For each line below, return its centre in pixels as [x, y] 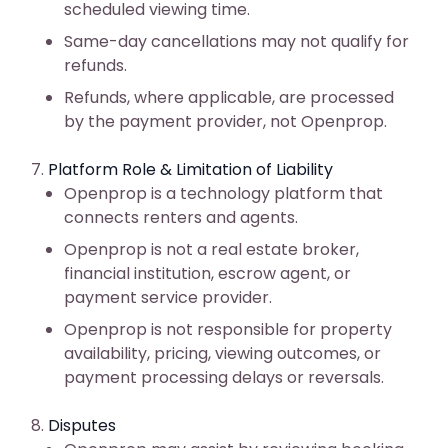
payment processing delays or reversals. [224, 377]
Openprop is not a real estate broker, [211, 249]
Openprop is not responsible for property [228, 329]
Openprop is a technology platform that [223, 193]
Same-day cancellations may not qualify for [236, 41]
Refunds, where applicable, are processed [229, 97]
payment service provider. [168, 297]
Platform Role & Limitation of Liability [190, 169]
